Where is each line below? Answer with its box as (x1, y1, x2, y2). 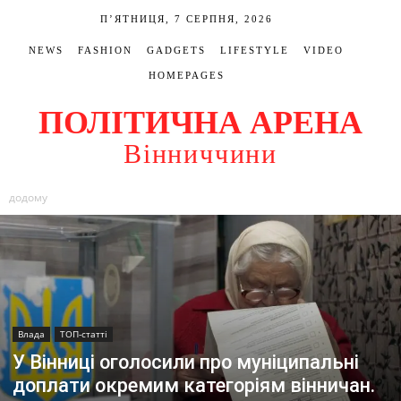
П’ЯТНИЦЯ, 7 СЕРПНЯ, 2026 (99, 13, 273, 24)
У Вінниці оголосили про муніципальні (13, 350, 359, 373)
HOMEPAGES (148, 70, 225, 81)
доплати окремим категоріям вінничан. (13, 373, 375, 397)
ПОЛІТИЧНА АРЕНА (38, 105, 363, 141)
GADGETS (147, 45, 206, 55)
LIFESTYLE (220, 45, 289, 55)
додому (9, 190, 47, 205)
